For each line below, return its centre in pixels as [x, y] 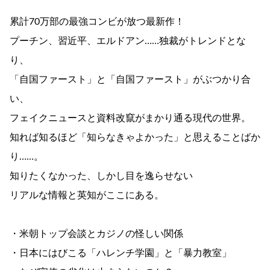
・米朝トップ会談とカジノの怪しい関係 [96, 234]
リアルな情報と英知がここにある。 [87, 195]
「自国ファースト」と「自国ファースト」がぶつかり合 [130, 79]
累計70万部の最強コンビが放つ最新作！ [97, 21]
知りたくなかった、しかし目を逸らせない [101, 176]
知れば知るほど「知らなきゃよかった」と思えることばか [135, 137]
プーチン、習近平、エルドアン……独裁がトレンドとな [128, 41]
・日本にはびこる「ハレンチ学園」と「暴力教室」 [121, 253]
